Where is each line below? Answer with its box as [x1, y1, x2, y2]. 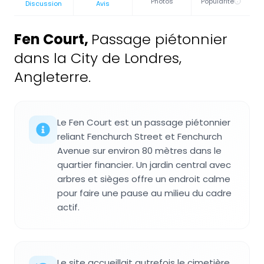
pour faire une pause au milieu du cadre [57, 187, 232, 200]
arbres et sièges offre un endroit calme [57, 173, 230, 186]
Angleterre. [14, 67, 91, 87]
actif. [57, 201, 80, 214]
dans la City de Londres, [14, 48, 181, 68]
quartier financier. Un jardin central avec [57, 159, 231, 171]
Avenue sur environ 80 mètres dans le [57, 144, 222, 157]
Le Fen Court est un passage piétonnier [57, 116, 230, 129]
